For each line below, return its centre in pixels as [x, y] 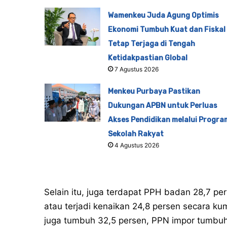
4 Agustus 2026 [137, 145]
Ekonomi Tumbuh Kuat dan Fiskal [166, 30]
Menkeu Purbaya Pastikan [154, 92]
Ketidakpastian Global [147, 58]
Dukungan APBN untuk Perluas [162, 106]
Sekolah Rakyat [136, 134]
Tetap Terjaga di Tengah [151, 44]
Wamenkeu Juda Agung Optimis [163, 16]
